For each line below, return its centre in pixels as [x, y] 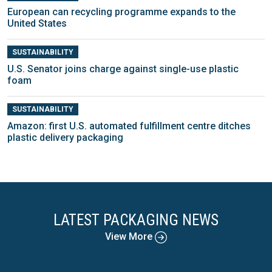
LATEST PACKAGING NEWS [136, 220]
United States [37, 23]
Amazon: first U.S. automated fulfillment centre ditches [129, 126]
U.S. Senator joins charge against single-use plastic [123, 69]
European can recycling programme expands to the [121, 12]
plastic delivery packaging [65, 138]
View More [130, 237]
